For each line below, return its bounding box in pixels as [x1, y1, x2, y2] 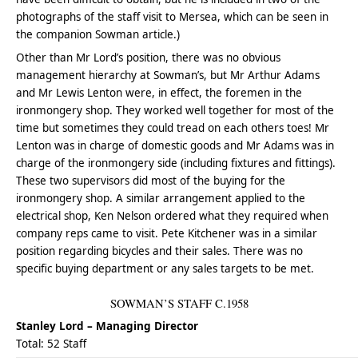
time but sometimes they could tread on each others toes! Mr [16, 120, 330, 135]
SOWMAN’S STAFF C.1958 [109, 294, 249, 311]
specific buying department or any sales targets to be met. [16, 261, 315, 276]
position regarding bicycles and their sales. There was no [16, 243, 304, 258]
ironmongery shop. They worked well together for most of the [16, 102, 335, 117]
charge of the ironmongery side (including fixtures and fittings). [16, 155, 336, 170]
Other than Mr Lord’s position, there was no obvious [16, 50, 281, 65]
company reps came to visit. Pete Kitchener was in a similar [16, 225, 318, 241]
